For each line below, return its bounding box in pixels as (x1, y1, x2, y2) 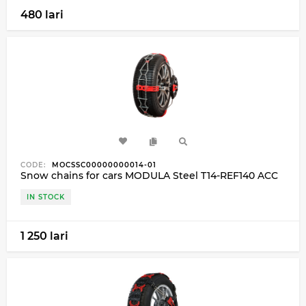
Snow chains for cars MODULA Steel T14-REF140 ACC (20, 169, 278, 182)
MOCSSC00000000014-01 (49, 160, 156, 169)
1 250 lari (20, 229, 68, 242)
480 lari (20, 8, 64, 21)
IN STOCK (27, 192, 65, 201)
